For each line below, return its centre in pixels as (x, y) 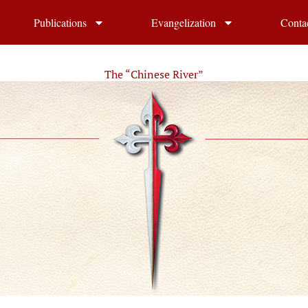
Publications (60, 22)
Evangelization (183, 22)
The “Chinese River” (154, 74)
